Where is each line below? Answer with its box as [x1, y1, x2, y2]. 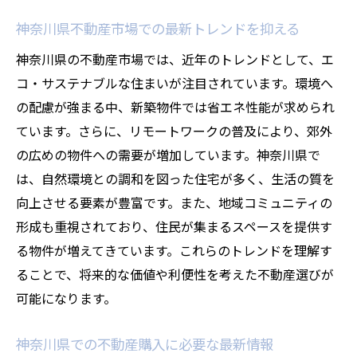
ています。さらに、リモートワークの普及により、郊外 [16, 121, 332, 140]
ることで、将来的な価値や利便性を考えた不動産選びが [16, 265, 334, 284]
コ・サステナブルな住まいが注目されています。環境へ [16, 73, 333, 92]
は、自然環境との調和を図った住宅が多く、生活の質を [16, 169, 335, 188]
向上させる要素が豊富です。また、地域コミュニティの [16, 193, 332, 212]
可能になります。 [16, 288, 116, 308]
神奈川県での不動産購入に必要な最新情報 [16, 334, 273, 354]
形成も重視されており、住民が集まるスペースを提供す [16, 217, 332, 236]
